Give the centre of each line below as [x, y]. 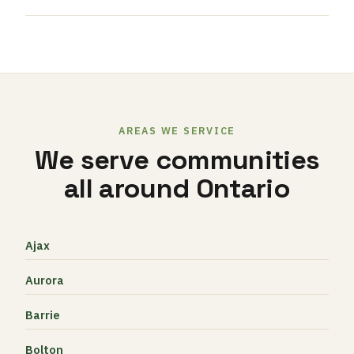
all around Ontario [177, 188]
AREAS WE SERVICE [177, 130]
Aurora [45, 280]
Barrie [43, 315]
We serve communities [177, 160]
